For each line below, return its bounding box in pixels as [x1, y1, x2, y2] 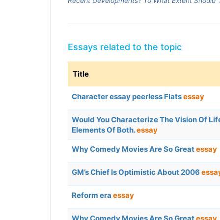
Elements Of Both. [72, 125, 137, 135]
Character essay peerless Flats [72, 92, 183, 102]
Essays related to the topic [68, 42, 182, 53]
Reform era [72, 191, 113, 200]
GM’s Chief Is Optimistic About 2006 [72, 167, 201, 177]
